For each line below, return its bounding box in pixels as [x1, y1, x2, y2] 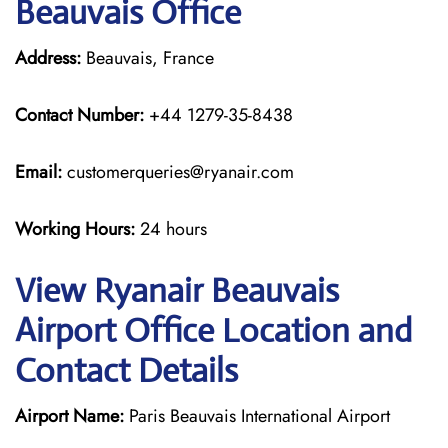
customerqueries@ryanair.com [62, 159, 294, 185]
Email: [15, 159, 62, 185]
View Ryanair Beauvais [15, 270, 339, 311]
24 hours [140, 216, 207, 242]
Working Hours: [15, 216, 140, 242]
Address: [15, 45, 81, 71]
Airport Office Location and [15, 310, 412, 351]
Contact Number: [15, 102, 144, 128]
